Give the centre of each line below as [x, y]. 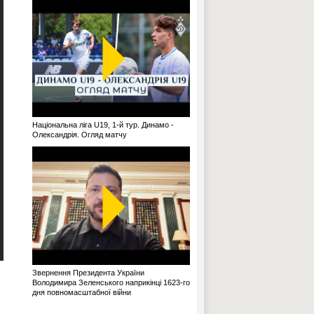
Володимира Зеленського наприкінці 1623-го [111, 282]
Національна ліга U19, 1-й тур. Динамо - [103, 125]
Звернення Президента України [88, 273]
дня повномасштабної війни [82, 292]
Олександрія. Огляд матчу [80, 135]
